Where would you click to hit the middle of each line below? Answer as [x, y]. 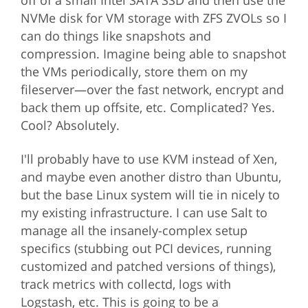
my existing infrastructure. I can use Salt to [144, 213]
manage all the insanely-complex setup [134, 231]
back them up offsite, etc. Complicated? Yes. [147, 108]
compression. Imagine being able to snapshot [153, 54]
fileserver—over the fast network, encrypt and [152, 90]
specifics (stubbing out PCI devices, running [146, 249]
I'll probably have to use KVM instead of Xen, [148, 159]
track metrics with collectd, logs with [125, 284]
